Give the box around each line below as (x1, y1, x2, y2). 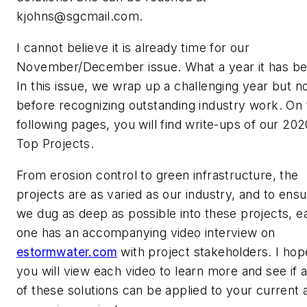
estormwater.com (16, 244, 117, 259)
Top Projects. (16, 136, 95, 151)
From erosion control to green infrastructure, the (16, 167, 299, 182)
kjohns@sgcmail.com (16, 9, 140, 24)
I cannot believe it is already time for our (16, 40, 250, 56)
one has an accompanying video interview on (16, 225, 275, 240)
